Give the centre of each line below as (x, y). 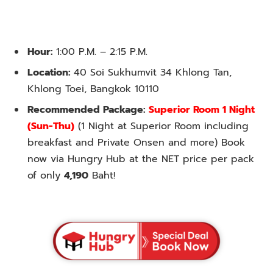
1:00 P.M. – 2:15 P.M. (104, 51)
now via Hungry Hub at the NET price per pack (141, 159)
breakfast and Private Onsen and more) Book (136, 142)
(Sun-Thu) (51, 126)
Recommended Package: (88, 109)
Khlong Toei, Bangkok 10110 (93, 89)
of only (46, 175)
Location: (51, 72)
